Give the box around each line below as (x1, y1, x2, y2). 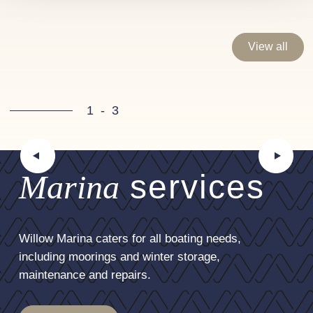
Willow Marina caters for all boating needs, (19, 231, 241, 245)
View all (247, 41, 288, 53)
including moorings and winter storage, (19, 249, 220, 263)
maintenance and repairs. (19, 268, 151, 282)
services (119, 168, 265, 205)
